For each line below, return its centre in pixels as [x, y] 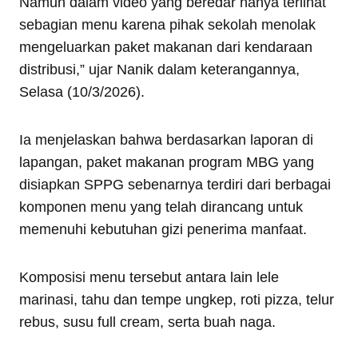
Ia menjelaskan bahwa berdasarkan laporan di [166, 140]
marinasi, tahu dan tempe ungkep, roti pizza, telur [177, 300]
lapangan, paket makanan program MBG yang [167, 162]
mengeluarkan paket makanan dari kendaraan [166, 47]
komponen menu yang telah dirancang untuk [161, 207]
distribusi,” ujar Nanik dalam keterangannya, [159, 70]
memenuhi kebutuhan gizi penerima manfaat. [163, 229]
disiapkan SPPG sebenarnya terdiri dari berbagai [175, 185]
